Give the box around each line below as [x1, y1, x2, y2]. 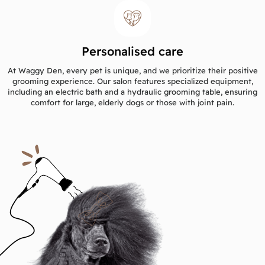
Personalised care [82, 43, 183, 59]
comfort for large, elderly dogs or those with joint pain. [31, 97, 234, 107]
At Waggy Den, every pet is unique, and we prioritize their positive [7, 65, 258, 75]
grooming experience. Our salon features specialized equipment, [12, 76, 253, 86]
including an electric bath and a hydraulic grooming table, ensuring [8, 86, 257, 96]
